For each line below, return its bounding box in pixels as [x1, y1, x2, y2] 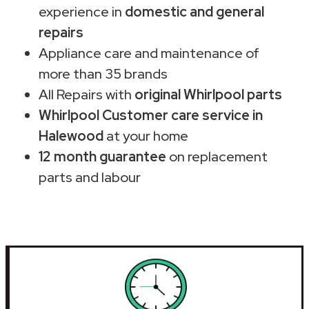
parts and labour [39, 168, 141, 186]
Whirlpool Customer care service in [39, 106, 263, 124]
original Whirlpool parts [134, 85, 282, 103]
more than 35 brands [39, 64, 168, 83]
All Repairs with [39, 85, 134, 103]
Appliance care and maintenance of [39, 43, 259, 62]
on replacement [166, 147, 268, 166]
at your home [103, 126, 188, 145]
